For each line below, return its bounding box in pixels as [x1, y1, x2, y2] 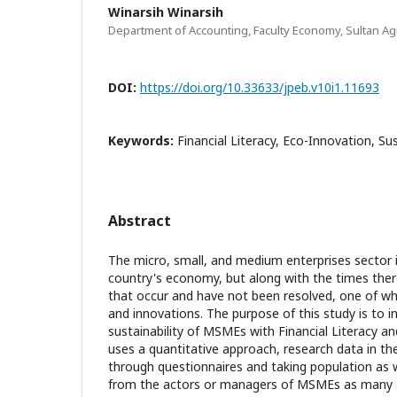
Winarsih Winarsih [108, 3, 223, 20]
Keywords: [108, 131, 177, 149]
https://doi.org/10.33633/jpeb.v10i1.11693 [140, 78, 379, 96]
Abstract [108, 210, 171, 230]
